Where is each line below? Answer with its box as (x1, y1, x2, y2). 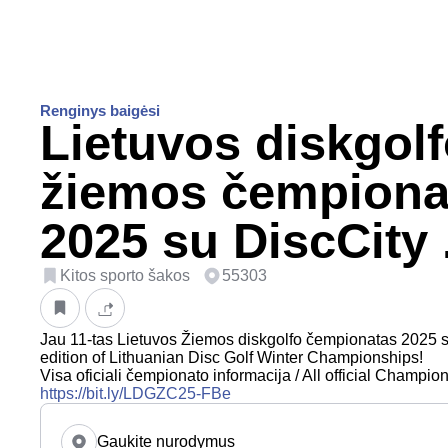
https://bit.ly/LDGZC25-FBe (40, 384, 231, 402)
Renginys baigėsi (40, 101, 160, 119)
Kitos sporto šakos (60, 266, 190, 284)
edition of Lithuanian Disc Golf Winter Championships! (40, 348, 423, 366)
